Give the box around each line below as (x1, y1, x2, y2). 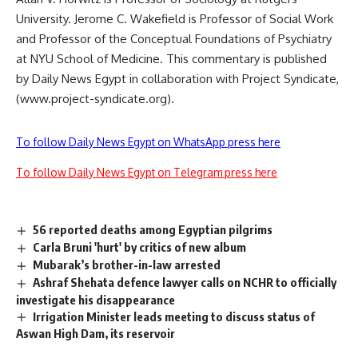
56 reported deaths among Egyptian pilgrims (33, 222, 273, 237)
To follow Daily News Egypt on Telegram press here (16, 165, 277, 179)
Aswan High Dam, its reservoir (16, 326, 175, 341)
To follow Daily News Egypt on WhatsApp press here (16, 135, 280, 149)
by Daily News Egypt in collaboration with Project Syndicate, (16, 71, 339, 86)
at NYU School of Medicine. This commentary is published (16, 51, 327, 66)
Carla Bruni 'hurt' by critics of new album (33, 239, 247, 254)
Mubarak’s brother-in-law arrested (33, 257, 221, 272)
